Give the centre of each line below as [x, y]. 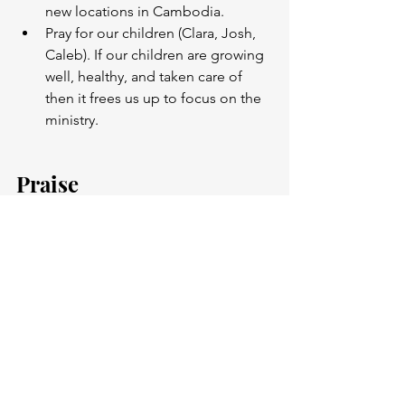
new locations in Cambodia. [137, 12]
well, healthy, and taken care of [146, 77]
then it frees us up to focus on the [155, 99]
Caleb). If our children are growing [156, 55]
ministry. [74, 120]
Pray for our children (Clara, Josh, [152, 33]
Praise [47, 184]
